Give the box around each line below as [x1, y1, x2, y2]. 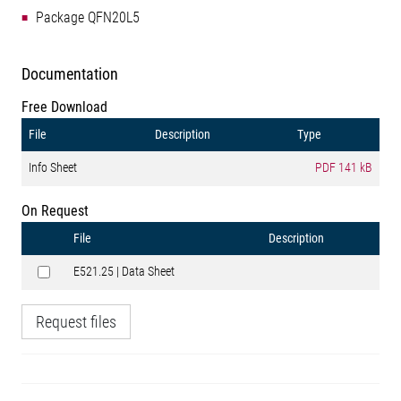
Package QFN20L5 [36, 9, 140, 26]
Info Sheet [29, 160, 77, 175]
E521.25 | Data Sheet [73, 264, 175, 278]
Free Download [21, 98, 107, 115]
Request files [36, 312, 116, 331]
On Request [21, 202, 89, 219]
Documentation [21, 64, 118, 83]
